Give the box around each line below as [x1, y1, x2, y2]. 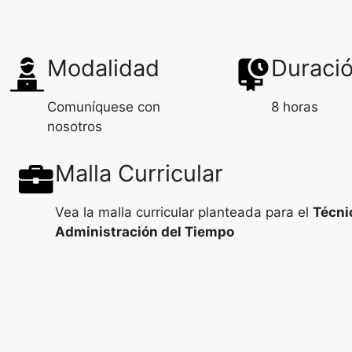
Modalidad [47, 53, 159, 82]
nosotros [47, 118, 102, 134]
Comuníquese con [47, 98, 160, 115]
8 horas [271, 98, 318, 115]
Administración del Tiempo [55, 223, 234, 240]
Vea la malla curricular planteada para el [55, 203, 313, 220]
